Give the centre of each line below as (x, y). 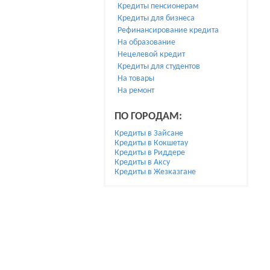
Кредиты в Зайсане (149, 133)
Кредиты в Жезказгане (155, 172)
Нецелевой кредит (151, 55)
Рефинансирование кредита (168, 30)
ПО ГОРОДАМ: (148, 117)
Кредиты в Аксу (142, 162)
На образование (146, 42)
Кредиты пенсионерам (158, 6)
